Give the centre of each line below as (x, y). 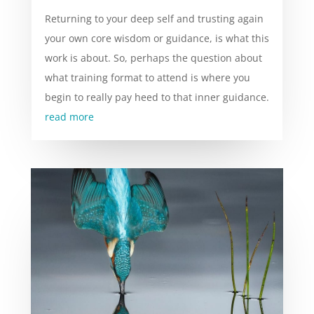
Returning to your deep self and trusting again (154, 18)
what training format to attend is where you (147, 77)
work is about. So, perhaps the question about (153, 57)
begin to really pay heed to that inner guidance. (157, 97)
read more (69, 116)
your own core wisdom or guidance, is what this (157, 38)
